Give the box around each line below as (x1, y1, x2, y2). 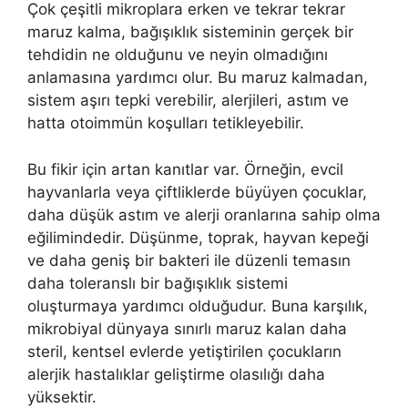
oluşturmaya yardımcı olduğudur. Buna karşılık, (27, 296, 368, 315)
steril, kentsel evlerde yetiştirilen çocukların (27, 342, 342, 361)
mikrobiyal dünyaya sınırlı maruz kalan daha (27, 319, 347, 338)
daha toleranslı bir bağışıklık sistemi (27, 273, 288, 292)
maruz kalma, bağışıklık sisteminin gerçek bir (27, 23, 353, 42)
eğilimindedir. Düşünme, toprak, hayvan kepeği (27, 228, 369, 247)
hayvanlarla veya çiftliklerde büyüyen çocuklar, (27, 182, 367, 201)
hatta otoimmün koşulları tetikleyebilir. (27, 114, 304, 133)
